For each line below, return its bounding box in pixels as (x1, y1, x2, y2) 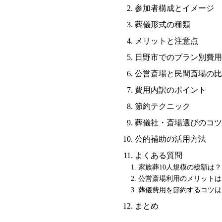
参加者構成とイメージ (135, 3, 214, 12)
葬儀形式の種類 (135, 20, 190, 29)
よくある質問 (135, 151, 182, 160)
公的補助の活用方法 (135, 134, 206, 143)
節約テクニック (135, 102, 190, 111)
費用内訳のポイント (135, 85, 206, 94)
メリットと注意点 (135, 36, 198, 45)
